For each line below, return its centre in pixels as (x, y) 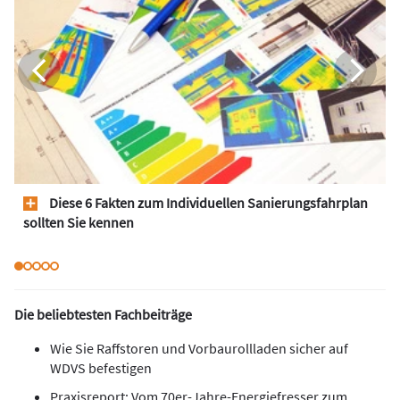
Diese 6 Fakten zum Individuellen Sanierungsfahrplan (207, 203)
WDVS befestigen (101, 368)
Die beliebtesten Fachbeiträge (103, 315)
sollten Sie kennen (79, 223)
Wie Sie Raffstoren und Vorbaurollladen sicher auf (199, 349)
